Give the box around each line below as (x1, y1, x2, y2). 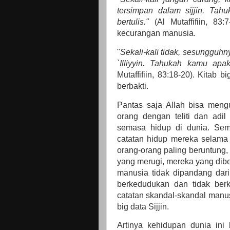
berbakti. (117, 81, 148, 90)
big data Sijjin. (117, 202, 171, 211)
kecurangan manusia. (117, 28, 198, 37)
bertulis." (117, 17, 149, 26)
